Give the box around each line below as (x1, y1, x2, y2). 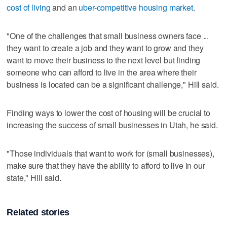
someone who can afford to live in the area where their (7, 66, 197, 78)
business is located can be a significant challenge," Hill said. (7, 78, 219, 90)
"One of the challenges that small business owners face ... (7, 29, 209, 42)
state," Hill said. (7, 171, 61, 183)
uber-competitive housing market (79, 1, 193, 13)
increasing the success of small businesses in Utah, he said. (7, 119, 218, 131)
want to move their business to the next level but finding (7, 54, 201, 66)
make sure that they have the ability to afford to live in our (7, 159, 205, 171)
